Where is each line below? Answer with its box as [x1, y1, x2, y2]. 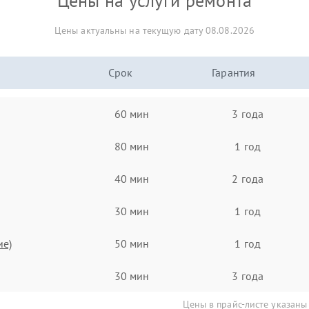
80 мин [114, 139, 150, 153]
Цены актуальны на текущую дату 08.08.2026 [54, 24, 255, 37]
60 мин [114, 106, 150, 121]
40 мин [114, 171, 150, 186]
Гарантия [212, 66, 256, 79]
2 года [232, 171, 263, 186]
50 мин [114, 236, 150, 250]
